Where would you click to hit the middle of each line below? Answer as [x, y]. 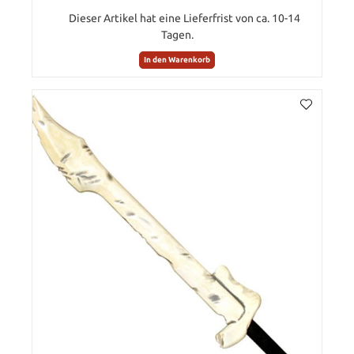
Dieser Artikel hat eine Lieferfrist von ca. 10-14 [184, 18]
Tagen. [177, 34]
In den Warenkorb [177, 59]
